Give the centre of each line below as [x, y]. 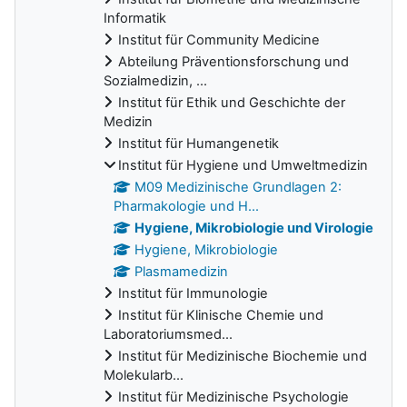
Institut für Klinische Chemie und [221, 315]
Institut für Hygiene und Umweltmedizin [243, 165]
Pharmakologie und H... [186, 206]
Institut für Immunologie [193, 293]
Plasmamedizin [182, 271]
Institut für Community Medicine [219, 40]
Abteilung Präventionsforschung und [233, 61]
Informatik [135, 18]
